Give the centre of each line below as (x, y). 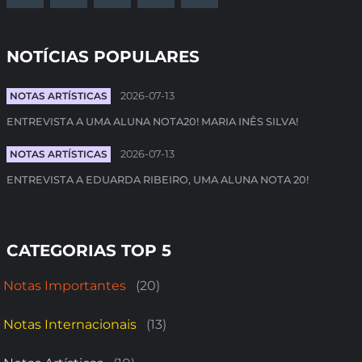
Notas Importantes (65, 286)
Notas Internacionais (70, 324)
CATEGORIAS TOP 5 (89, 250)
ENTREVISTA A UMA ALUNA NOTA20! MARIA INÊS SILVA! (152, 122)
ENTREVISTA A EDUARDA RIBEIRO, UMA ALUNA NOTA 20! (158, 180)
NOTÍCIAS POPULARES (103, 57)
